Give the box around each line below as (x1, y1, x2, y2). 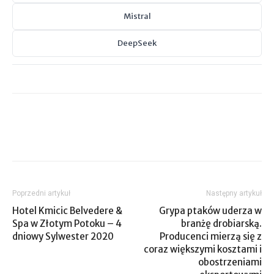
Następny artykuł (206, 189, 262, 198)
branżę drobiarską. (181, 218, 262, 229)
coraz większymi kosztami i (144, 243, 262, 255)
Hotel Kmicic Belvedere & (12, 205, 122, 217)
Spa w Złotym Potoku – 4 (12, 218, 122, 229)
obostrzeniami (198, 256, 262, 268)
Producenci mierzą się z (160, 231, 262, 242)
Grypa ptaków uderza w (159, 205, 262, 217)
